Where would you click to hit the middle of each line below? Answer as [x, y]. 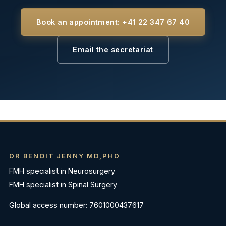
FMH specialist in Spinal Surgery [63, 184]
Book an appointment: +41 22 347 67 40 [113, 22]
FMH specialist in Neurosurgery [62, 171]
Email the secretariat [113, 49]
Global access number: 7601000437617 [76, 205]
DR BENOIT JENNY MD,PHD [65, 156]
